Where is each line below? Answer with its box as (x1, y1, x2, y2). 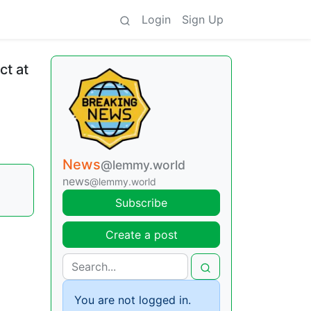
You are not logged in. (74, 293, 191, 307)
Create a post (105, 228, 178, 242)
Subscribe (115, 196, 167, 210)
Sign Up (182, 12, 224, 26)
